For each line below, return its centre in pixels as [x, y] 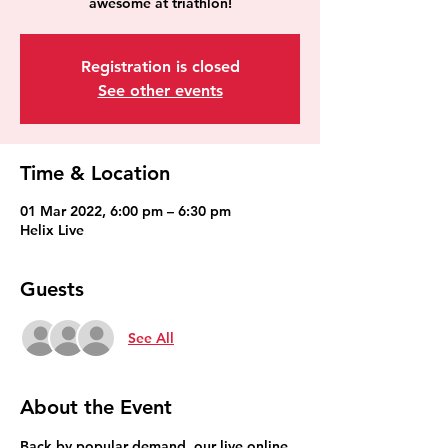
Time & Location [95, 173]
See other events [160, 90]
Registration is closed [160, 66]
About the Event [96, 407]
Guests [52, 289]
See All [151, 337]
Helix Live [52, 230]
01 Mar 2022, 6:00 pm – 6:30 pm [125, 211]
